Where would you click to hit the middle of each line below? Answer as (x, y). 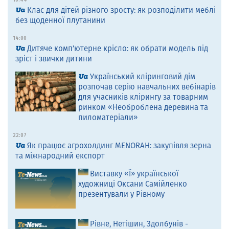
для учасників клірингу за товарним (143, 97)
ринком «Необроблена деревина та (143, 107)
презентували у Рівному (121, 194)
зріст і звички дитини (54, 59)
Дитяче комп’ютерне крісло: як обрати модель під (118, 48)
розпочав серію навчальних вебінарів (147, 87)
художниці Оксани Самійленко (132, 184)
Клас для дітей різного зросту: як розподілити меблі (121, 10)
